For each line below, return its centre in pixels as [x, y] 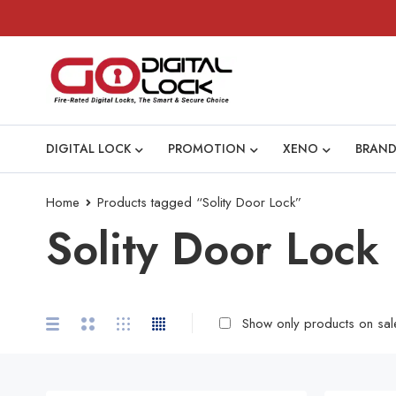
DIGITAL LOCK [88, 148]
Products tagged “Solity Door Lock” [199, 202]
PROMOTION [207, 148]
